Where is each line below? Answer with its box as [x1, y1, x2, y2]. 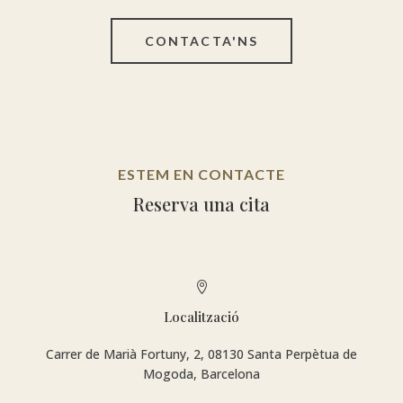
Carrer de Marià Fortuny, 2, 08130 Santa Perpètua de [45, 345, 357, 363]
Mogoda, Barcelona [142, 364, 260, 382]
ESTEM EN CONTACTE [117, 165, 285, 183]
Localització [163, 307, 239, 326]
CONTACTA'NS [144, 32, 259, 49]
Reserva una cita [132, 191, 270, 216]
